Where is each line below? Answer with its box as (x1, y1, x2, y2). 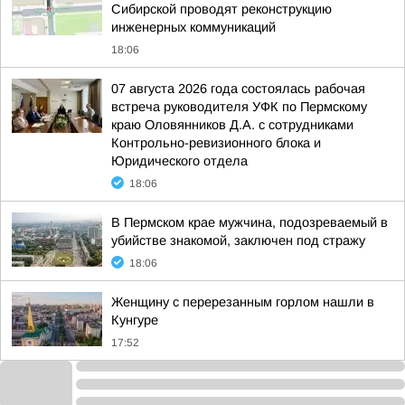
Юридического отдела (111, 154, 248, 168)
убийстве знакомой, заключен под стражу (111, 233, 365, 248)
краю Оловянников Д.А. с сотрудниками (111, 118, 353, 132)
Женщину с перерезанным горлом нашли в (111, 295, 374, 309)
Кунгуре (111, 313, 158, 327)
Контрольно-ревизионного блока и (111, 136, 321, 150)
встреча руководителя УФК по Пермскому (111, 99, 367, 114)
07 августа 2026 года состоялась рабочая (111, 81, 365, 96)
